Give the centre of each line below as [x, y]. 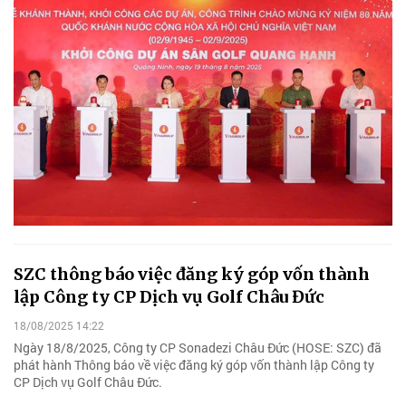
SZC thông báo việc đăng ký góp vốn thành [192, 275]
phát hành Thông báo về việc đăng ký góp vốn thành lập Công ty [194, 364]
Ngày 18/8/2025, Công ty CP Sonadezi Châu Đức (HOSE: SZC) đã [198, 347]
